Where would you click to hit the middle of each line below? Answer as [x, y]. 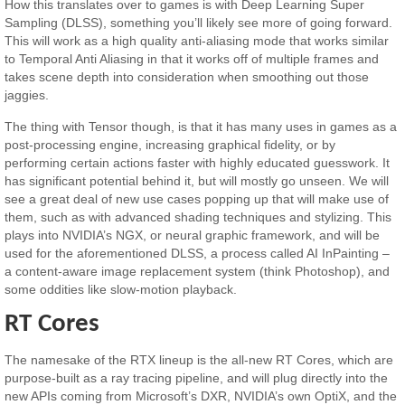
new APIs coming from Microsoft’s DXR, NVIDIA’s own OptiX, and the [201, 396]
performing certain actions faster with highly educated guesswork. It [198, 162]
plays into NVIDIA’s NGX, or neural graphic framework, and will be [193, 235]
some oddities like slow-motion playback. [121, 289]
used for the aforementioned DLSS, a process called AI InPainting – [198, 253]
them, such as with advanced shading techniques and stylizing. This [198, 217]
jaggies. [27, 95]
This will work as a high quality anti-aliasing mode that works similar [197, 41]
